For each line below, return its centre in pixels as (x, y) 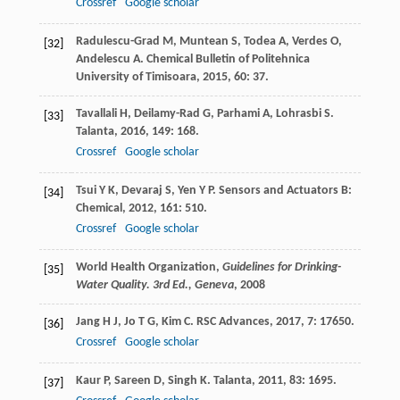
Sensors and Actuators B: (285, 191)
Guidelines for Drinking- (281, 268)
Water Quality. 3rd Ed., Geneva (154, 286)
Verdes (309, 42)
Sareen (132, 381)
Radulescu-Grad (117, 42)
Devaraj (142, 191)
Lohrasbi (298, 114)
